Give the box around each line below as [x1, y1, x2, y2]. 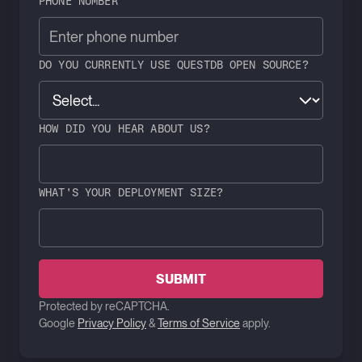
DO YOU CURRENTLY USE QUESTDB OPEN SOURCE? [39, 57, 309, 71]
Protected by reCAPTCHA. [39, 300, 170, 313]
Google [39, 317, 78, 330]
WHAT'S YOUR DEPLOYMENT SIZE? [39, 185, 223, 199]
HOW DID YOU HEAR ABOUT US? [39, 121, 210, 135]
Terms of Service [158, 317, 240, 330]
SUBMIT [156, 271, 206, 287]
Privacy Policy [78, 317, 146, 330]
